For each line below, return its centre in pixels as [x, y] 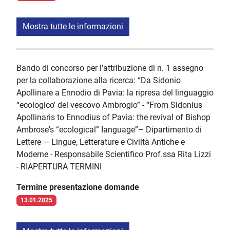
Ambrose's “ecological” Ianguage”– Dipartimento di [109, 130]
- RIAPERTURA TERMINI [59, 167]
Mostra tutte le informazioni [73, 27]
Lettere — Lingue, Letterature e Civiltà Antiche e [101, 142]
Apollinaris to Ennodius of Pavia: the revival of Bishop [113, 118]
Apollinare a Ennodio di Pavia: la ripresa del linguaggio [115, 93]
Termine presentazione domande [78, 187]
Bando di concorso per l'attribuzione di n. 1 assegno [110, 68]
